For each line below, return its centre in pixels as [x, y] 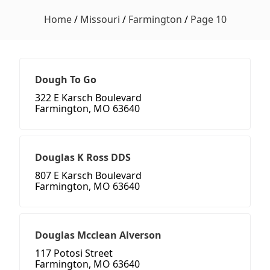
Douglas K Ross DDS [83, 158]
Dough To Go [66, 80]
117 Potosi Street [74, 253]
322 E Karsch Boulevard [88, 98]
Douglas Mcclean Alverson [98, 235]
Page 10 [208, 20]
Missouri [100, 20]
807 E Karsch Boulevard [88, 176]
